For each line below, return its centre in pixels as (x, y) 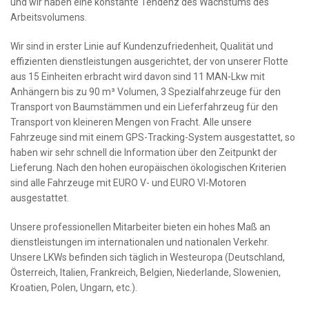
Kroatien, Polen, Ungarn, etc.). (74, 287)
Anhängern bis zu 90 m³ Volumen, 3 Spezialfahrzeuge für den (146, 91)
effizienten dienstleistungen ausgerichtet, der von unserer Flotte (149, 61)
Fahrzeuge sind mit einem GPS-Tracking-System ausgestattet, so (153, 137)
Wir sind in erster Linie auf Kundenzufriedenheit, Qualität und (142, 46)
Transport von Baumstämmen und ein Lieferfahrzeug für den (144, 107)
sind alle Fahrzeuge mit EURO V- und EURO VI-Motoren (128, 182)
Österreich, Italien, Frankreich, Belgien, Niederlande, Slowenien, (146, 272)
